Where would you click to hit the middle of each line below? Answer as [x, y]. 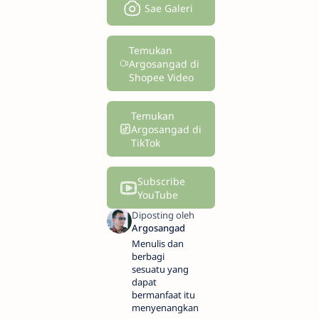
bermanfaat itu [163, 295]
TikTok [146, 142]
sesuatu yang [160, 270]
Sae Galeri [168, 9]
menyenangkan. [166, 308]
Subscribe [161, 181]
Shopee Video [162, 77]
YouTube [157, 194]
